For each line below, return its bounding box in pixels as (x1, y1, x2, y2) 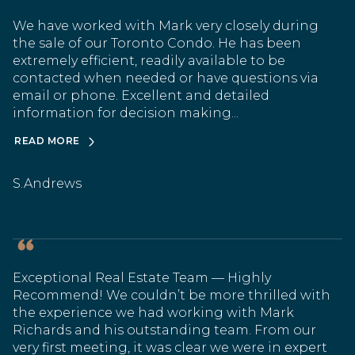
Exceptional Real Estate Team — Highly (13, 269, 271, 285)
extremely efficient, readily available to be (13, 52, 285, 68)
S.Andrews (13, 175, 82, 191)
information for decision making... (13, 105, 239, 120)
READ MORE (14, 134, 80, 147)
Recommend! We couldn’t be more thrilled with (13, 287, 330, 303)
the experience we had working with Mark (13, 304, 294, 320)
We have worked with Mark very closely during (13, 17, 319, 33)
